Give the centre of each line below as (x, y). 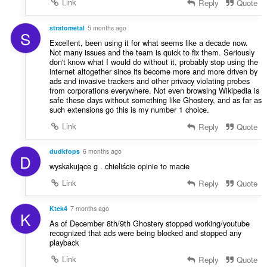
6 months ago (102, 151)
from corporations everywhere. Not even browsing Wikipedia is (154, 90)
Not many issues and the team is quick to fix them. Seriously (152, 52)
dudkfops (64, 151)
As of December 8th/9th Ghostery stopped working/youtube (149, 223)
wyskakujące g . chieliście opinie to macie (119, 166)
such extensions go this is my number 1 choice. (129, 109)
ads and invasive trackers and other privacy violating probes (149, 80)
